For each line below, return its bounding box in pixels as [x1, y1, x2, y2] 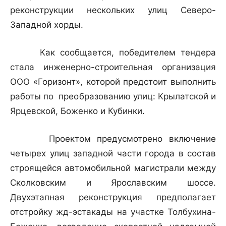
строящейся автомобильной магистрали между [10, 163, 216, 174]
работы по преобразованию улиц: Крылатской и [10, 91, 216, 102]
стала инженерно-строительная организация [10, 62, 216, 73]
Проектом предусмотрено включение [10, 134, 216, 144]
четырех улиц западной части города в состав [10, 148, 216, 159]
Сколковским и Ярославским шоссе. [10, 178, 216, 188]
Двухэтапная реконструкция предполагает [10, 192, 216, 203]
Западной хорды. [10, 20, 83, 30]
